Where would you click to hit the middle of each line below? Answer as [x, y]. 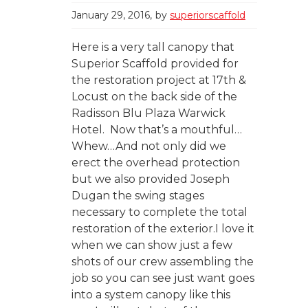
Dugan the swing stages [138, 195]
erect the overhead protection [156, 162]
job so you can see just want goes [163, 278]
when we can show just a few [152, 245]
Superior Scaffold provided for [155, 63]
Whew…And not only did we [149, 146]
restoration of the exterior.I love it [163, 228]
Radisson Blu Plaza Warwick [148, 113]
